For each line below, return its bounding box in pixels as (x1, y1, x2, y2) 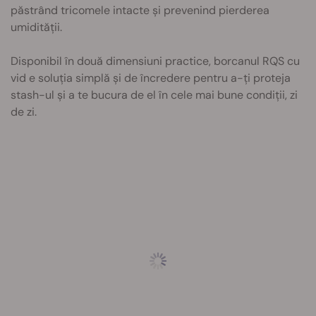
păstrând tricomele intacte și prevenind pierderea (11, 3, 269, 18)
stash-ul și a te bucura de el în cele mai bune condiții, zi (11, 87, 298, 102)
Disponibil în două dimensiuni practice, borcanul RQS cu (11, 54, 300, 68)
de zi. (11, 104, 37, 119)
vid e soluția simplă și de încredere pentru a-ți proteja (11, 71, 291, 85)
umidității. (11, 20, 62, 35)
